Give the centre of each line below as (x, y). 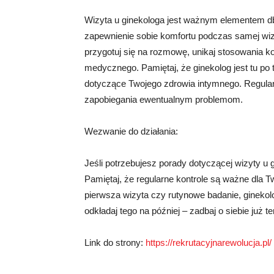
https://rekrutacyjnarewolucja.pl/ (209, 243)
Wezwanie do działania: (131, 131)
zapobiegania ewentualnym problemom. (164, 99)
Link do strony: (115, 243)
